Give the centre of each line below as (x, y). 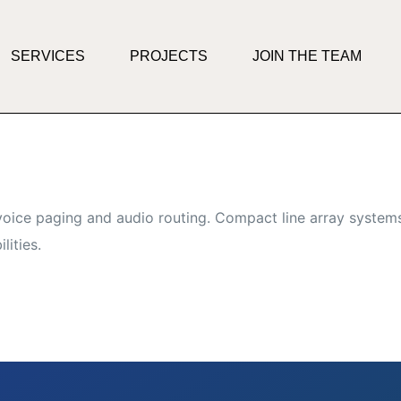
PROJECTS (169, 56)
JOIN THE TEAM (307, 56)
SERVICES (48, 56)
